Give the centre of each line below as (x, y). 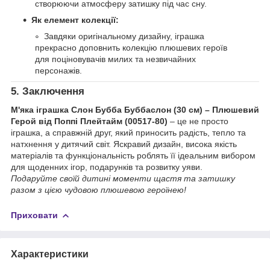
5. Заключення (48, 92)
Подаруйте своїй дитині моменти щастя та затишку (123, 178)
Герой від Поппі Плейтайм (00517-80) (89, 121)
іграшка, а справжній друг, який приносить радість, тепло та (128, 132)
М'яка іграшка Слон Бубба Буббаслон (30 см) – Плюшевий (135, 109)
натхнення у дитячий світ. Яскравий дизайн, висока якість (124, 144)
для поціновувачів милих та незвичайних (115, 59)
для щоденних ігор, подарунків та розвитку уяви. (107, 167)
